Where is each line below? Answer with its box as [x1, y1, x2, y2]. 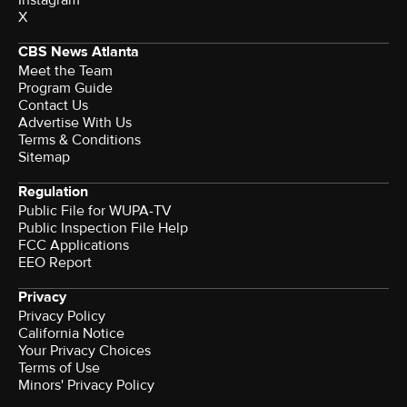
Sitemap [18, 148, 70, 167]
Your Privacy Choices [18, 342, 151, 361]
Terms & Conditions [18, 131, 141, 150]
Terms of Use [18, 359, 100, 378]
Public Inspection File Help [18, 219, 188, 238]
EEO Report [18, 253, 92, 273]
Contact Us [18, 96, 88, 115]
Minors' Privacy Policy [18, 376, 154, 395]
